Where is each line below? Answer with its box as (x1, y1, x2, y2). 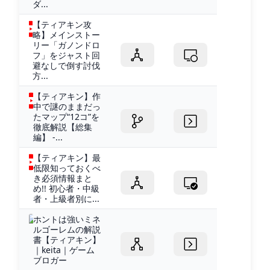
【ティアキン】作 (33, 90, 101, 102)
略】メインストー (33, 28, 101, 40)
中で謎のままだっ (33, 100, 101, 112)
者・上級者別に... (33, 192, 99, 204)
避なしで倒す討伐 (33, 59, 101, 71)
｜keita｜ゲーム (33, 243, 95, 256)
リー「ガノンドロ (33, 39, 101, 51)
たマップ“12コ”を (33, 110, 100, 122)
